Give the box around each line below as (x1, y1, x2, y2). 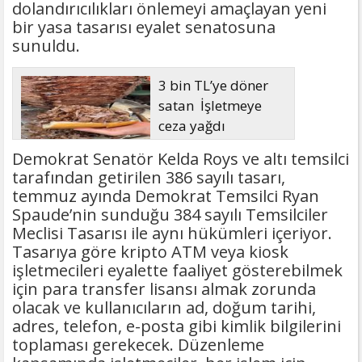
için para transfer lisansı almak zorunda (12, 278, 316, 301)
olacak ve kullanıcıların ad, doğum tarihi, (12, 297, 316, 319)
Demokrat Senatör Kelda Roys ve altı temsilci (12, 148, 349, 170)
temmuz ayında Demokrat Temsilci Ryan (12, 185, 319, 208)
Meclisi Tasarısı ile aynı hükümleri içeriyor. (12, 222, 332, 245)
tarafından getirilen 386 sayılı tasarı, (12, 166, 285, 189)
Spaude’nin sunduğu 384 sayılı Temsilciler (12, 204, 328, 226)
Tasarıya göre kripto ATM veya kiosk (12, 241, 288, 263)
